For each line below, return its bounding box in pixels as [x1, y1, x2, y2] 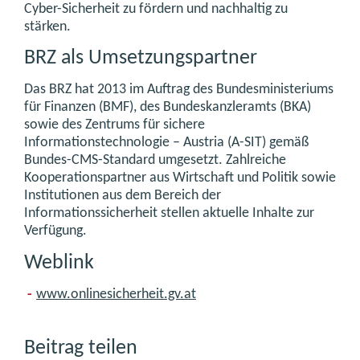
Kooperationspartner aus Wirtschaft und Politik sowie [24, 170, 336, 186]
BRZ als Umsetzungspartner [24, 47, 257, 68]
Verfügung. [24, 223, 87, 239]
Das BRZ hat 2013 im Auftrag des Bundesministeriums [24, 82, 333, 98]
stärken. [24, 18, 71, 35]
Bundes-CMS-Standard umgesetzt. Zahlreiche [24, 153, 286, 169]
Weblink [24, 252, 94, 273]
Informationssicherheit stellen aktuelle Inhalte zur [24, 206, 314, 222]
